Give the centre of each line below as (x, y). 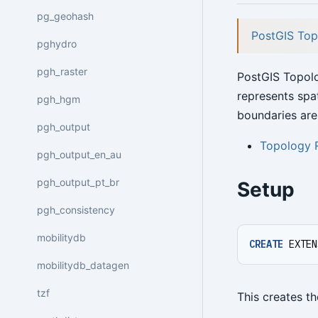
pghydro (57, 43)
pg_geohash (65, 16)
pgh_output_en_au (79, 154)
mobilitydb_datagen (83, 265)
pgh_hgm (59, 99)
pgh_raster (62, 71)
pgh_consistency (76, 209)
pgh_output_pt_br (78, 182)
